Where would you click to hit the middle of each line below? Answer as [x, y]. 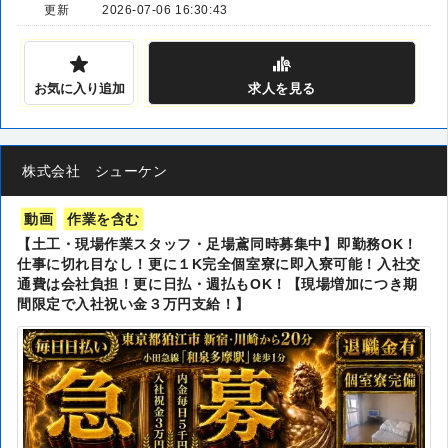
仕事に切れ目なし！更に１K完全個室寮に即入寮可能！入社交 [219, 264]
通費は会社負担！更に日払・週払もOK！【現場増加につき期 [217, 284]
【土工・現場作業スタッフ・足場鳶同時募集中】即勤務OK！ [217, 244]
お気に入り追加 [79, 89]
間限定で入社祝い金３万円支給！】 [133, 304]
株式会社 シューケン [95, 171]
